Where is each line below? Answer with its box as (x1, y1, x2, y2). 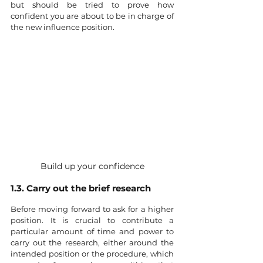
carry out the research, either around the (11, 237, 174, 247)
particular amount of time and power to (11, 226, 174, 236)
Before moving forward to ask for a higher (11, 204, 174, 214)
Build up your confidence (40, 160, 144, 171)
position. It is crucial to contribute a (11, 215, 174, 225)
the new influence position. (11, 22, 116, 32)
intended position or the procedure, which (11, 248, 174, 258)
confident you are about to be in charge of (11, 11, 174, 21)
